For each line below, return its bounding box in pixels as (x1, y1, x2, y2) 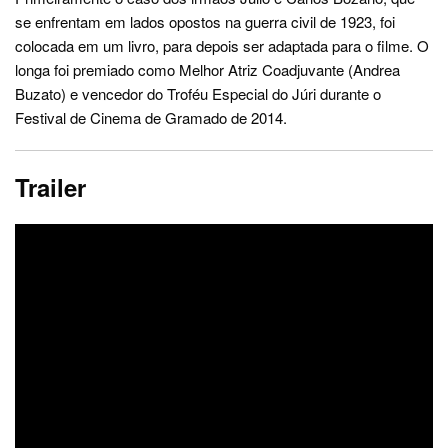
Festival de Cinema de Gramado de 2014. (15, 107, 287, 128)
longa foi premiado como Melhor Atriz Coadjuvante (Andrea (15, 59, 400, 80)
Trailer (15, 170, 86, 204)
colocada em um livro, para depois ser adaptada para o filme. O (15, 35, 429, 56)
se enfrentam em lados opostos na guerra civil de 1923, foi (15, 11, 395, 32)
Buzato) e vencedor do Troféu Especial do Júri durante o (15, 83, 381, 104)
